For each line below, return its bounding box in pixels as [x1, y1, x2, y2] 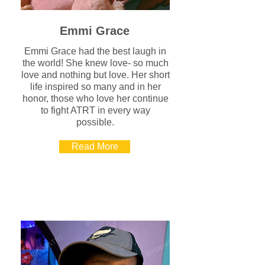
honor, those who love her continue [22, 93, 169, 104]
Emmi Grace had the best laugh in [24, 46, 166, 56]
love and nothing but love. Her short [21, 70, 170, 80]
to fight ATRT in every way [40, 105, 150, 115]
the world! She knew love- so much [22, 58, 169, 68]
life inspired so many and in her [30, 82, 161, 92]
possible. [76, 117, 114, 127]
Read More [71, 141, 118, 151]
